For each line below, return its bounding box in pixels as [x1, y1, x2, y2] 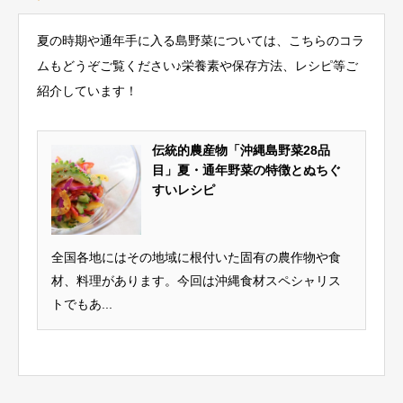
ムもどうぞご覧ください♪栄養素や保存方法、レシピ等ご [37, 58, 358, 73]
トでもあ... [51, 296, 112, 311]
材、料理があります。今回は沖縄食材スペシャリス [51, 273, 341, 288]
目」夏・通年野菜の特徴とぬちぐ [152, 162, 341, 177]
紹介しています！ [37, 83, 138, 98]
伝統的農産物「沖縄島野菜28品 [152, 142, 330, 157]
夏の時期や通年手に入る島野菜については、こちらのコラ [37, 32, 364, 48]
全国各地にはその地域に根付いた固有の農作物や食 [51, 249, 341, 264]
